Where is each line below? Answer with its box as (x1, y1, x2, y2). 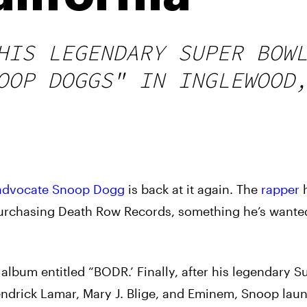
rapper (261, 182, 299, 197)
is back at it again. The (125, 182, 261, 197)
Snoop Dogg (52, 182, 125, 197)
